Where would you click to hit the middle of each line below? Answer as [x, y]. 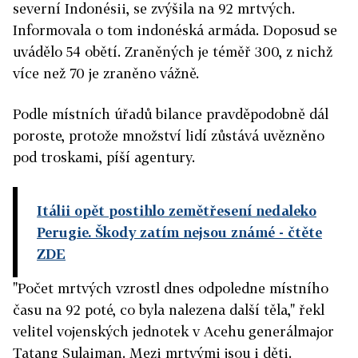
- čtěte [298, 233]
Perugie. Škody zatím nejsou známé [156, 233]
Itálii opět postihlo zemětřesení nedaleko [177, 211]
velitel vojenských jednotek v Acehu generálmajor [173, 332]
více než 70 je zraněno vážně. [106, 74]
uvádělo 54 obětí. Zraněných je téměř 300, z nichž [173, 52]
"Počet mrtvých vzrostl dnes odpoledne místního [171, 288]
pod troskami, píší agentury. [104, 157]
